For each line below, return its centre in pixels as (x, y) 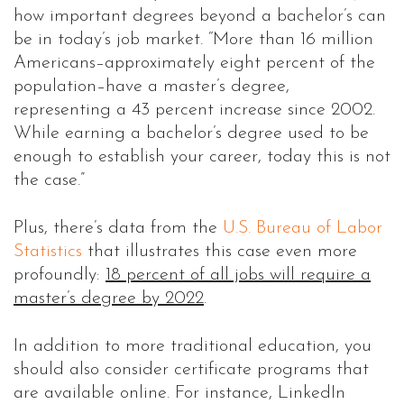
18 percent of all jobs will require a (238, 275)
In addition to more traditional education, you (193, 347)
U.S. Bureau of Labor (303, 229)
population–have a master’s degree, (151, 87)
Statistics (48, 252)
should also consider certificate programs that (191, 370)
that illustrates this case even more (220, 252)
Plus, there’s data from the (118, 229)
